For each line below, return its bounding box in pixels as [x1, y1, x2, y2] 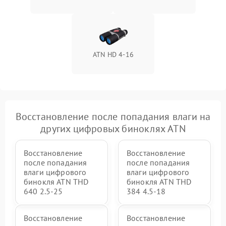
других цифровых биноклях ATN [40, 122, 186, 135]
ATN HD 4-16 [93, 50, 134, 59]
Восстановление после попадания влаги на [15, 110, 211, 123]
